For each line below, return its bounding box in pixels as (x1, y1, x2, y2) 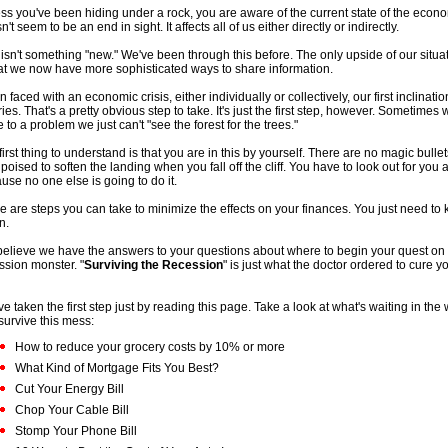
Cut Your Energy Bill (15, 382, 124, 396)
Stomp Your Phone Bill (15, 424, 137, 438)
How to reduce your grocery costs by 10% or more (15, 340, 285, 354)
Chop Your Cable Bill (15, 403, 129, 417)
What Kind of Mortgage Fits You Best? (15, 361, 219, 375)
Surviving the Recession (84, 258, 223, 272)
